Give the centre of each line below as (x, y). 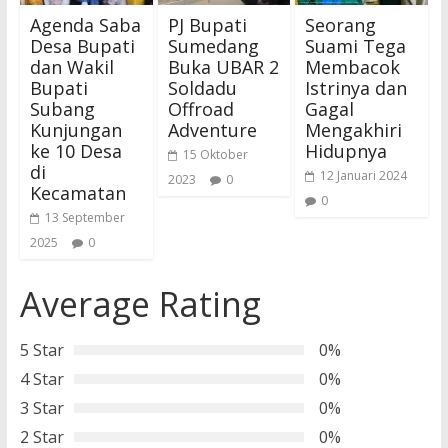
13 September (84, 217)
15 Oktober (215, 154)
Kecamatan (77, 192)
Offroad (200, 108)
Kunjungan (75, 129)
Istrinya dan (356, 87)
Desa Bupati (82, 45)
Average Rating (140, 303)
